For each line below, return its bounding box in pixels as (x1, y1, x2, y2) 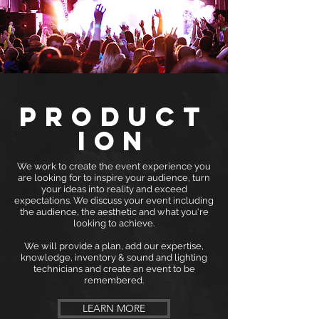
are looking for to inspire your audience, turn (18, 172, 210, 183)
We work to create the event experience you (17, 161, 211, 172)
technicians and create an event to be (33, 263, 195, 274)
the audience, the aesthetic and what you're (19, 206, 209, 217)
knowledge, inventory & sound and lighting (21, 252, 207, 263)
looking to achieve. (73, 218, 155, 229)
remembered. (84, 275, 144, 286)
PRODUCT (19, 100, 209, 133)
